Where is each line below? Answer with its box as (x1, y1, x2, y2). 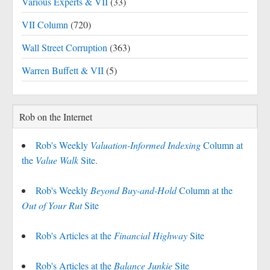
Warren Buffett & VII (22, 64, 104, 77)
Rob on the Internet (19, 110, 92, 123)
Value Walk (36, 154, 78, 166)
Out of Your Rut (22, 199, 82, 212)
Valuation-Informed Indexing (90, 139, 201, 151)
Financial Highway (114, 229, 187, 242)
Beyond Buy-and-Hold (90, 184, 177, 196)
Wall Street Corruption (22, 41, 107, 54)
